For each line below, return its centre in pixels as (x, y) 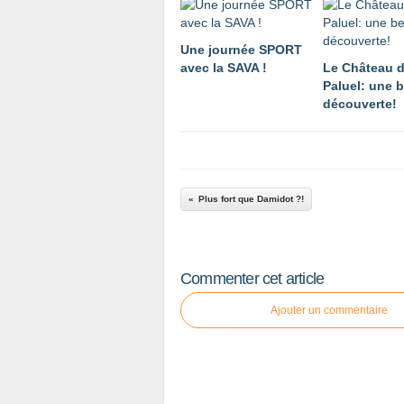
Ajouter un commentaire (329, 310)
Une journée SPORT (241, 50)
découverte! (360, 104)
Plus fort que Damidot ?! (251, 199)
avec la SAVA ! (224, 68)
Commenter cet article (252, 279)
